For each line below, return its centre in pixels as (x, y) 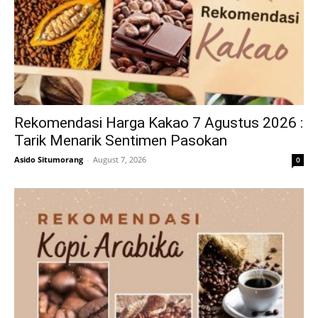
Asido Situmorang (49, 160)
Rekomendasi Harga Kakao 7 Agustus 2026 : (159, 123)
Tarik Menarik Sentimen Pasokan (121, 141)
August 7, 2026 (120, 160)
